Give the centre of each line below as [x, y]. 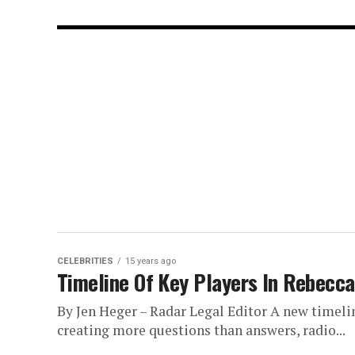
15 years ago [151, 261]
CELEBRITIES [85, 261]
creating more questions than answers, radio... [201, 330]
